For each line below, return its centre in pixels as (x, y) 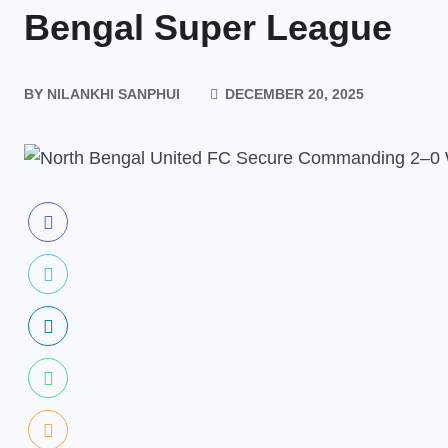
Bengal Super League (208, 27)
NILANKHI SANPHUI (111, 93)
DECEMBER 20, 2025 (292, 93)
